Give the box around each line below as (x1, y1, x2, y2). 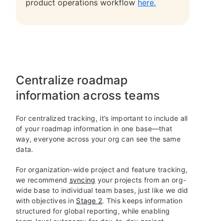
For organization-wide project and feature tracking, (16, 165, 188, 174)
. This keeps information (102, 196, 183, 205)
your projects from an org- (95, 176, 186, 184)
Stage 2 (76, 196, 103, 205)
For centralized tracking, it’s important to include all (16, 114, 188, 122)
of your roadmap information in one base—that (16, 124, 173, 133)
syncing (69, 176, 96, 184)
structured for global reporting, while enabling (16, 207, 170, 215)
